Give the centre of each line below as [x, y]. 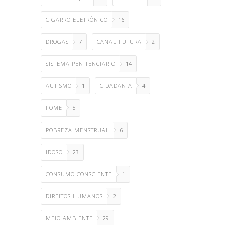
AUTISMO [59, 86]
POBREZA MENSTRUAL [78, 130]
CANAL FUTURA [119, 41]
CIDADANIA [116, 86]
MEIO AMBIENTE [69, 218]
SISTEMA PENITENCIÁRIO [81, 64]
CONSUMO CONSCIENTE [79, 174]
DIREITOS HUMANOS [74, 196]
